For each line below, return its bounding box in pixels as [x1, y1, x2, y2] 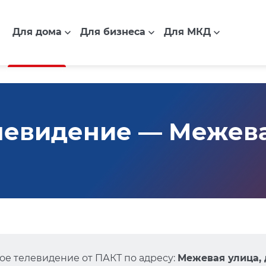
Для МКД [163, 26, 211, 38]
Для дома [12, 26, 62, 38]
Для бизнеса [80, 26, 145, 38]
